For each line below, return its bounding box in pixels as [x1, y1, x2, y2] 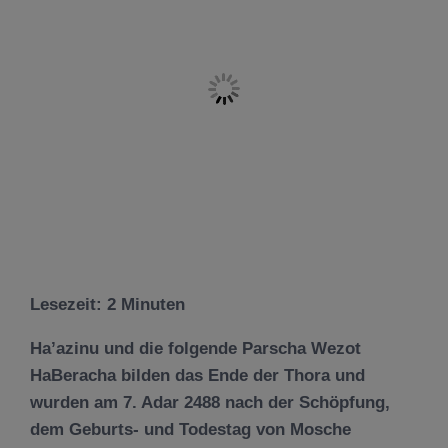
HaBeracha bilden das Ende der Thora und [30, 366, 365, 385]
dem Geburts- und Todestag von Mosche [30, 420, 351, 439]
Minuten [121, 295, 185, 314]
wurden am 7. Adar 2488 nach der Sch [30, 393, 329, 412]
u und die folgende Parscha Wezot [89, 339, 361, 358]
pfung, [339, 393, 390, 412]
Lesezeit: [30, 295, 107, 314]
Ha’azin [30, 339, 89, 358]
